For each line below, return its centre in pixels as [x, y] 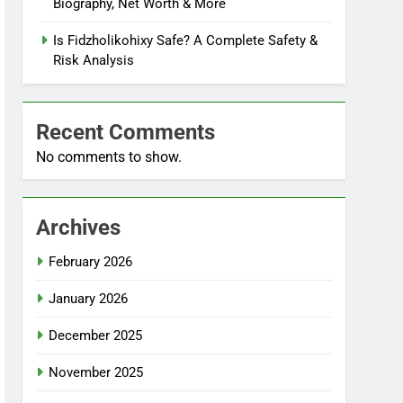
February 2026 [91, 262]
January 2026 [89, 299]
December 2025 [96, 336]
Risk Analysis [94, 61]
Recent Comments [126, 133]
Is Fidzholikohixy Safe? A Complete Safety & [186, 41]
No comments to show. [109, 157]
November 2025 [96, 373]
